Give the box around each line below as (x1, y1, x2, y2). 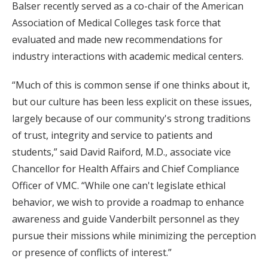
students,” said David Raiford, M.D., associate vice (12, 145, 231, 159)
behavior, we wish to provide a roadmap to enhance (12, 196, 244, 209)
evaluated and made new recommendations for (12, 33, 223, 47)
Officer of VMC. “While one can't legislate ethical (12, 179, 226, 193)
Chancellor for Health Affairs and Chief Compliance (12, 162, 239, 176)
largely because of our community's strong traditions (12, 112, 251, 126)
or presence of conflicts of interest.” (12, 246, 172, 260)
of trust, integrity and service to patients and (12, 129, 212, 142)
